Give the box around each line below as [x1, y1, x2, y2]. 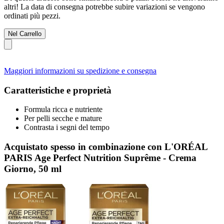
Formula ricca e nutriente [24, 105, 102, 114]
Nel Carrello [8, 29, 41, 37]
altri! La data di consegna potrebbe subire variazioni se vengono [4, 2, 205, 11]
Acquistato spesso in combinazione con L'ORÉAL [4, 141, 207, 152]
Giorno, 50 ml [4, 163, 61, 174]
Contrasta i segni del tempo [24, 123, 109, 132]
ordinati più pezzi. [4, 11, 60, 20]
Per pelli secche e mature [24, 114, 102, 123]
